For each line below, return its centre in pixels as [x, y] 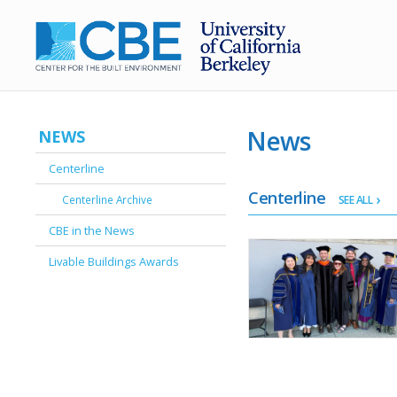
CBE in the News [92, 230]
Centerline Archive [108, 199]
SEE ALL [355, 200]
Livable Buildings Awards [114, 261]
